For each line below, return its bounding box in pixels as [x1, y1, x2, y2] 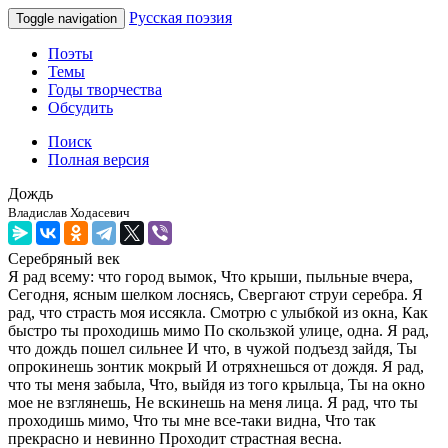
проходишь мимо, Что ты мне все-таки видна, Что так [8, 412, 376, 429]
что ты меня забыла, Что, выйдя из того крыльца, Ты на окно [8, 376, 425, 393]
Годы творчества [48, 81, 162, 98]
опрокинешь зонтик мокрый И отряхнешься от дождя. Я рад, [8, 358, 424, 375]
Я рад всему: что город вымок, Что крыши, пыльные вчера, [8, 268, 413, 285]
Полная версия [48, 151, 149, 168]
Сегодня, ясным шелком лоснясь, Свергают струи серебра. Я [8, 286, 423, 303]
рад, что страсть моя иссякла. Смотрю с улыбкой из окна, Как [8, 304, 428, 321]
